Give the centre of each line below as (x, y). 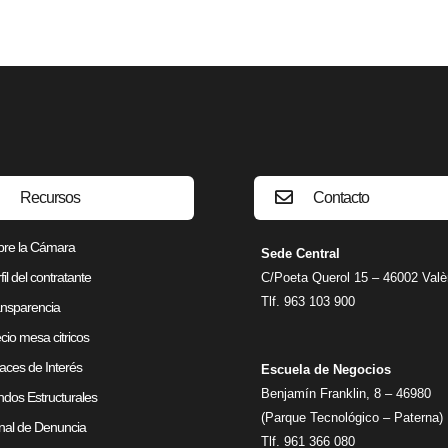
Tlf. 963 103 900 (308, 301)
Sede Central (300, 253)
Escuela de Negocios (326, 370)
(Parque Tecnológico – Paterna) (352, 418)
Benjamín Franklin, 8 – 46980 (346, 394)
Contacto (340, 197)
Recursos (50, 197)
